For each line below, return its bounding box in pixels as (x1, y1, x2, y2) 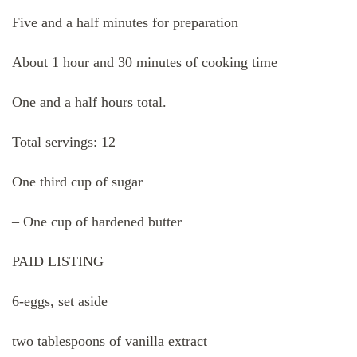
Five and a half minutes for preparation (12, 14, 238, 31)
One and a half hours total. (12, 94, 167, 111)
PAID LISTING (12, 253, 104, 270)
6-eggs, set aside (12, 293, 108, 310)
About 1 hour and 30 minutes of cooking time (12, 54, 277, 71)
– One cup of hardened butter (12, 214, 182, 230)
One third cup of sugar (12, 174, 143, 190)
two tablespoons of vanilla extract (12, 333, 207, 350)
